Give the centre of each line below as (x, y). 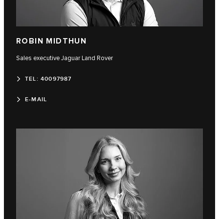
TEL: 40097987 (48, 79)
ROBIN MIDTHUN (52, 42)
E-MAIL (36, 100)
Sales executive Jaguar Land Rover (65, 58)
